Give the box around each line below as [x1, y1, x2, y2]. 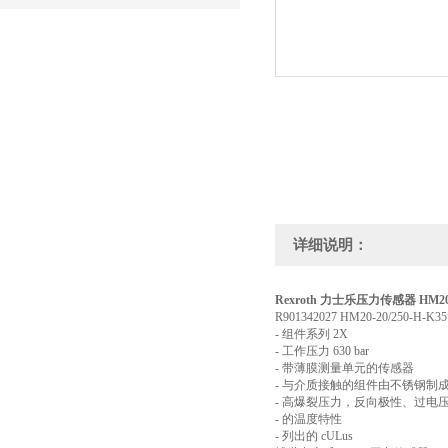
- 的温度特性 [275, 412, 342, 426]
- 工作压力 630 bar [275, 344, 369, 358]
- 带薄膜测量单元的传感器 [275, 361, 414, 375]
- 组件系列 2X [275, 327, 348, 341]
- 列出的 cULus [275, 429, 353, 443]
